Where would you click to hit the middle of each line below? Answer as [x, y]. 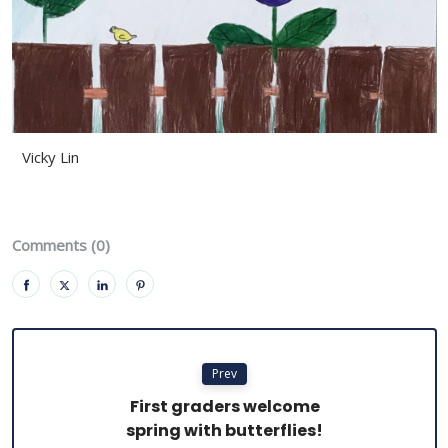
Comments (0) [61, 245]
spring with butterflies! [224, 431]
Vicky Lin [50, 157]
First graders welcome [224, 407]
